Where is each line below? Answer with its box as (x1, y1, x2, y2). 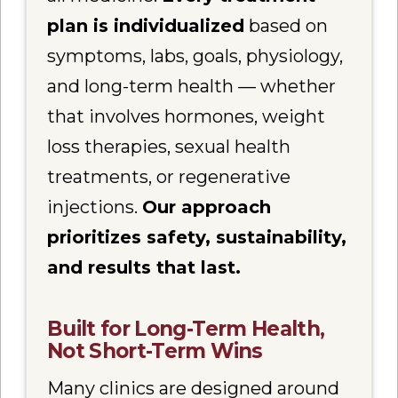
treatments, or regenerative (47, 166, 291, 188)
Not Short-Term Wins (47, 338, 263, 364)
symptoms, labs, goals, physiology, (47, 45, 344, 68)
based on (244, 15, 329, 37)
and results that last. (47, 257, 242, 279)
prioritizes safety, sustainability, (47, 227, 347, 249)
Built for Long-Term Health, (47, 316, 325, 342)
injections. (47, 196, 143, 219)
